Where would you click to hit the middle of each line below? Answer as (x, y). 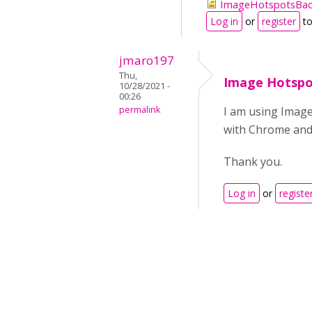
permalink (140, 110)
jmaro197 (147, 60)
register (279, 21)
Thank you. (253, 162)
